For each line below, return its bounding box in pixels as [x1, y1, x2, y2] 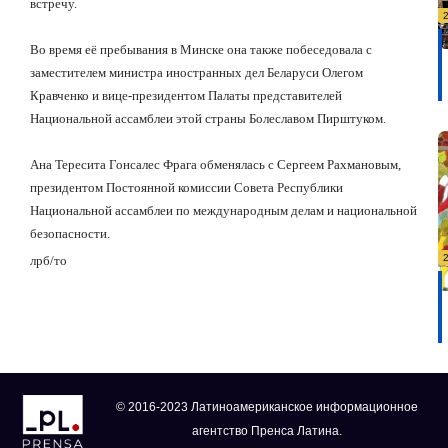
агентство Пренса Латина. [191, 424, 342, 438]
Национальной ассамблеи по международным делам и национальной [30, 202, 417, 218]
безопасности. [30, 225, 110, 241]
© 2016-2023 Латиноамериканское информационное [115, 400, 418, 414]
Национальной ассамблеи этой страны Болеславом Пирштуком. [30, 110, 386, 126]
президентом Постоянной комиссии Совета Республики [30, 179, 343, 195]
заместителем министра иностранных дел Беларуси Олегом [30, 64, 363, 80]
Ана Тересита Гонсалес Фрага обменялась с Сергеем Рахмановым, [30, 156, 401, 172]
